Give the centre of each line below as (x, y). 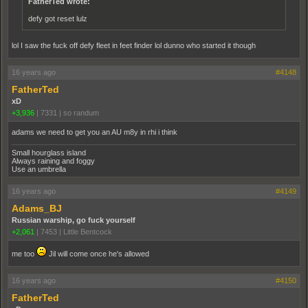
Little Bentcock (88, 231)
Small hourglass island (49, 152)
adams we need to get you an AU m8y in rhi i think (95, 132)
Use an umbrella (39, 169)
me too (24, 253)
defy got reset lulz (58, 18)
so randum (81, 112)
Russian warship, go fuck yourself (74, 220)
